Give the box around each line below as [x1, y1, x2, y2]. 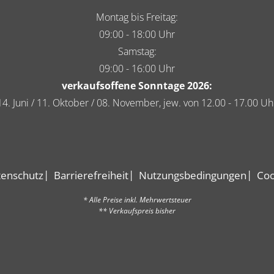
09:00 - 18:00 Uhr [99, 28, 175, 42]
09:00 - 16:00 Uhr [99, 62, 175, 76]
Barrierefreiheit [53, 168, 128, 183]
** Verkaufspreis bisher [98, 206, 176, 217]
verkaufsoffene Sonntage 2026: [62, 79, 212, 93]
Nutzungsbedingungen [138, 168, 246, 183]
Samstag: [117, 45, 157, 59]
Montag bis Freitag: [96, 10, 178, 24]
